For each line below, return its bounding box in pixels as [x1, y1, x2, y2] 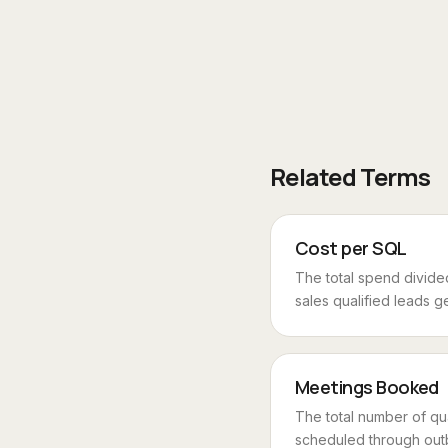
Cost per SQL [295, 236, 407, 260]
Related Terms [270, 160, 431, 193]
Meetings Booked [295, 375, 439, 399]
